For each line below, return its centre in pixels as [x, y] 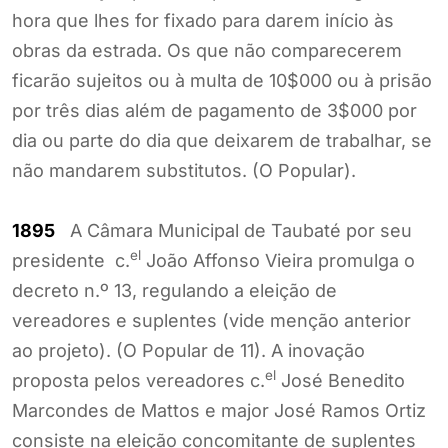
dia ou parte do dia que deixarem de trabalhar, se [222, 140]
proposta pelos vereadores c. [138, 380]
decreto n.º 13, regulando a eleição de [174, 290]
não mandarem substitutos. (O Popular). [184, 170]
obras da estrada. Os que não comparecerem [207, 50]
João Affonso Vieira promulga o [278, 260]
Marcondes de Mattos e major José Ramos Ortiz [219, 410]
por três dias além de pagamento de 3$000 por [214, 110]
